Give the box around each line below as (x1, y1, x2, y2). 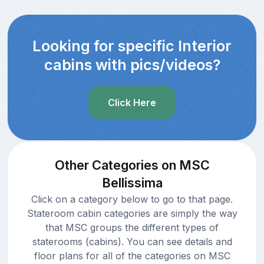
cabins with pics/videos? (44, 55, 220, 74)
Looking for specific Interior (32, 37, 232, 55)
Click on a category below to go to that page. (31, 193, 233, 205)
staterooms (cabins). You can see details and (32, 235, 232, 247)
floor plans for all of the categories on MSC (34, 249, 230, 262)
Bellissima (101, 174, 163, 190)
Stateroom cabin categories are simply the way (27, 207, 237, 219)
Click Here (108, 96, 156, 108)
